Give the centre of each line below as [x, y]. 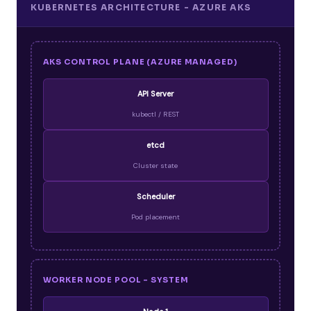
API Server [155, 94]
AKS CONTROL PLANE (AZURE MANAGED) [140, 62]
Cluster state [155, 166]
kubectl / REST [155, 115]
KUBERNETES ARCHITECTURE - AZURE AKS [141, 7]
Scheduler [155, 197]
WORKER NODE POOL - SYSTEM [116, 280]
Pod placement [155, 217]
